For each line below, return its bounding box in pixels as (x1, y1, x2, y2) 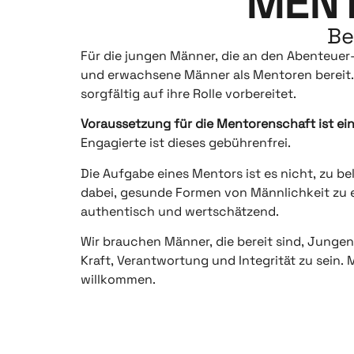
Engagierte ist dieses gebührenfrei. (81, 134, 291, 152)
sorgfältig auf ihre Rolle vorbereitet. (81, 85, 296, 102)
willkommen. (81, 271, 156, 288)
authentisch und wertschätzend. (81, 202, 279, 220)
